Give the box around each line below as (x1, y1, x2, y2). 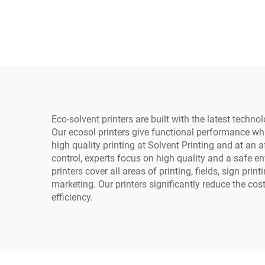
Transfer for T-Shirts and (52, 27, 211, 43)
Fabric (111, 46, 151, 63)
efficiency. (51, 191, 93, 203)
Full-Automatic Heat (67, 7, 195, 24)
